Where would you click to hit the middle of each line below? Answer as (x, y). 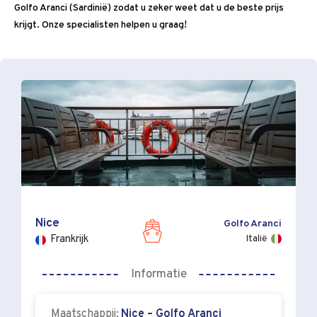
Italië (256, 238)
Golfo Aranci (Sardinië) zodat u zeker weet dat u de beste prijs (149, 8)
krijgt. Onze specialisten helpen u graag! (100, 25)
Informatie (158, 275)
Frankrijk (69, 240)
